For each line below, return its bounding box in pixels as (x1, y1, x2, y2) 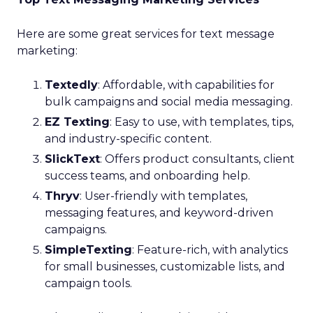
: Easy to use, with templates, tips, (110, 115, 293, 129)
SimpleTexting (45, 243, 132, 256)
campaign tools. (45, 277, 132, 290)
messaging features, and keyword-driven (45, 206, 273, 219)
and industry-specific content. (45, 132, 212, 145)
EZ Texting (45, 115, 110, 129)
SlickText (45, 152, 100, 166)
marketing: (17, 44, 78, 57)
